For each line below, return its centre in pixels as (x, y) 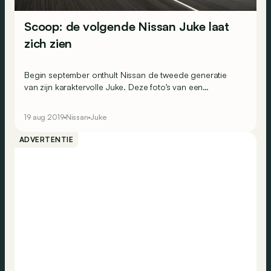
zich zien (48, 44)
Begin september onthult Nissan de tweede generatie (126, 75)
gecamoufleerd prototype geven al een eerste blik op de (133, 99)
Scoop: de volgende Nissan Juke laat (127, 27)
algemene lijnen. (55, 111)
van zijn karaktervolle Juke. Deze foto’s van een (114, 87)
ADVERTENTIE (47, 140)
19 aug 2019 (44, 117)
